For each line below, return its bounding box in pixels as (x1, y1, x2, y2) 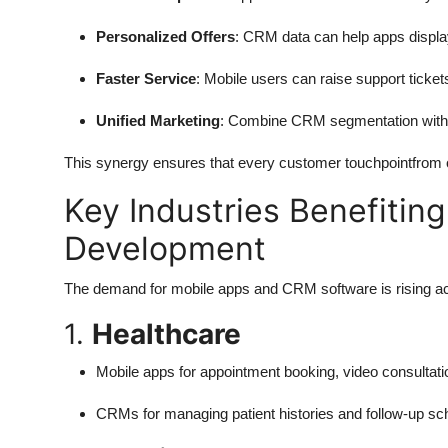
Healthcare (92, 316, 241, 351)
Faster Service (96, 69, 196, 87)
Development (64, 228, 266, 268)
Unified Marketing (96, 111, 220, 129)
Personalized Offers (96, 27, 235, 45)
